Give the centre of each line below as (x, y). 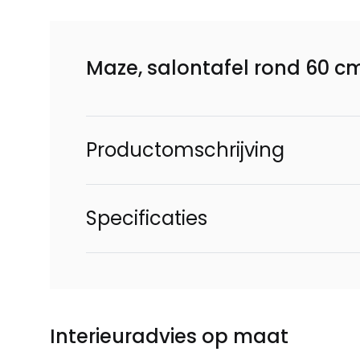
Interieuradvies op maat (169, 336)
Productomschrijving (185, 150)
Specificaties (147, 218)
